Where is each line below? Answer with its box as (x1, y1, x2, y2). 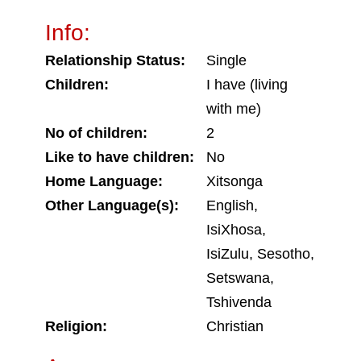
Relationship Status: (45, 52, 185, 68)
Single (206, 52, 247, 68)
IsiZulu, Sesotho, (206, 246, 314, 262)
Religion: (45, 318, 107, 334)
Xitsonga (206, 173, 263, 189)
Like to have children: (45, 149, 194, 165)
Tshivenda (206, 294, 272, 310)
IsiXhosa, (206, 222, 266, 238)
